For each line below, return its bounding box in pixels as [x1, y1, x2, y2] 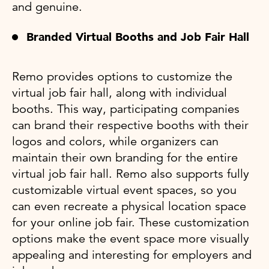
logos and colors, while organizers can [12, 133, 219, 149]
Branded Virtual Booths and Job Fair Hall [26, 29, 249, 44]
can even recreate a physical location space [12, 198, 246, 214]
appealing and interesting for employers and [12, 247, 252, 262]
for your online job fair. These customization [12, 214, 249, 230]
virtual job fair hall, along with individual [12, 85, 227, 100]
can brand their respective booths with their [12, 117, 249, 133]
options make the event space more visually [12, 231, 249, 246]
